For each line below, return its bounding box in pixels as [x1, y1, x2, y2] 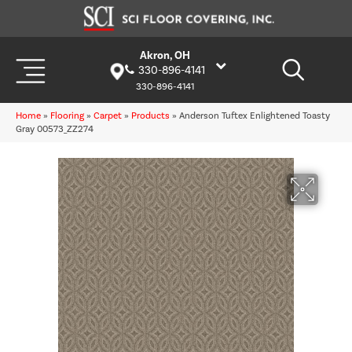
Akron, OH [139, 49, 190, 63]
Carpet [93, 110, 122, 122]
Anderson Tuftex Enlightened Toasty [179, 110, 330, 122]
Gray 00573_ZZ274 [16, 123, 93, 135]
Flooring [50, 110, 84, 122]
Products [131, 110, 170, 122]
